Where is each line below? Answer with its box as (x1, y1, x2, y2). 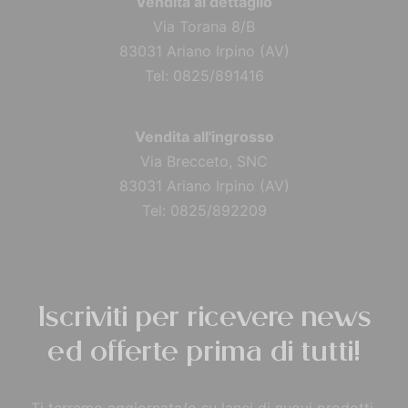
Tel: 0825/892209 (141, 200, 267, 219)
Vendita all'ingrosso (134, 127, 274, 146)
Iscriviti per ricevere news (36, 303, 372, 333)
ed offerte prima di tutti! (47, 338, 361, 368)
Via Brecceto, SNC (140, 151, 268, 170)
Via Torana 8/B (153, 16, 255, 36)
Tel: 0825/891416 (144, 66, 264, 85)
